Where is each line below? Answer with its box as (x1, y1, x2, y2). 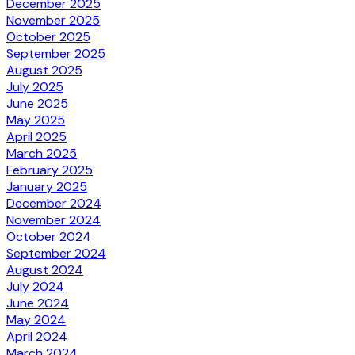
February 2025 (6, 162, 93, 179)
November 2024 (6, 212, 101, 229)
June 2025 (6, 95, 68, 113)
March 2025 (6, 145, 77, 162)
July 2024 (6, 278, 64, 296)
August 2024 (6, 261, 83, 279)
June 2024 (6, 295, 69, 312)
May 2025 (6, 112, 65, 129)
